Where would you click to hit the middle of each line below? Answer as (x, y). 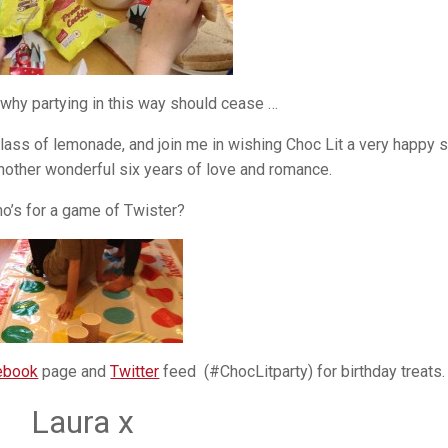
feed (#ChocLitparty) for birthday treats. (302, 372)
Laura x (83, 422)
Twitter (135, 372)
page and (74, 372)
